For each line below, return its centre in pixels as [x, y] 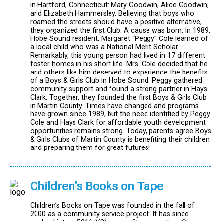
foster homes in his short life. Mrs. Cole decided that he [119, 64]
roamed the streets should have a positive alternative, [116, 22]
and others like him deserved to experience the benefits [119, 72]
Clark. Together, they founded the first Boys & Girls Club [118, 97]
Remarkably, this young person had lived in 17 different [118, 55]
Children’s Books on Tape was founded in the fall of [112, 206]
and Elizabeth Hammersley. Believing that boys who [112, 13]
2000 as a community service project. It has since [110, 214]
